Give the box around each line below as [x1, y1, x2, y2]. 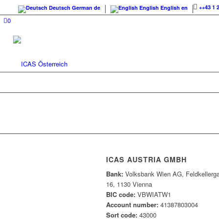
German [71, 4, 92, 11]
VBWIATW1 [135, 190, 171, 199]
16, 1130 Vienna [106, 179, 152, 189]
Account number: [106, 200, 158, 210]
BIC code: [106, 190, 135, 199]
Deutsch [48, 4, 70, 11]
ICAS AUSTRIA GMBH [106, 154, 187, 164]
